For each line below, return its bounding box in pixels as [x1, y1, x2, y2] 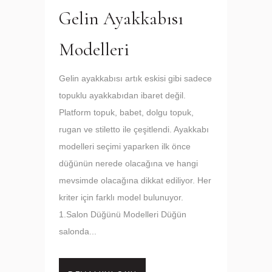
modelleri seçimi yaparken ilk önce [59, 141, 191, 151]
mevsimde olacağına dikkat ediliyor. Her [59, 175, 211, 185]
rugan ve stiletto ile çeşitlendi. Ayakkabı [59, 124, 209, 134]
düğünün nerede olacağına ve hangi [59, 158, 198, 168]
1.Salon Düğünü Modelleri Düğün [59, 209, 186, 219]
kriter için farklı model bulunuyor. [59, 192, 188, 202]
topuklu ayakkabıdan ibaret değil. [59, 90, 186, 100]
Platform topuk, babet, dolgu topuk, [59, 107, 194, 117]
